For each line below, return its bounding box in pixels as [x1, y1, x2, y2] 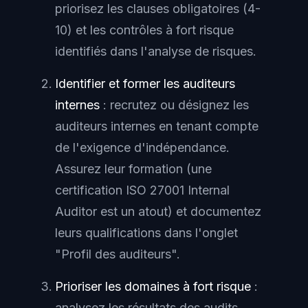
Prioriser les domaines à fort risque [55, 279, 251, 294]
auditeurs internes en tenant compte [55, 119, 258, 134]
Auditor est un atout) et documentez [55, 204, 261, 219]
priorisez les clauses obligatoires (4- [55, 1, 261, 16]
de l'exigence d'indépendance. [55, 140, 230, 155]
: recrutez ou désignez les [100, 98, 249, 113]
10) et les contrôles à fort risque [55, 23, 234, 38]
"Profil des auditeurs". [55, 247, 180, 262]
